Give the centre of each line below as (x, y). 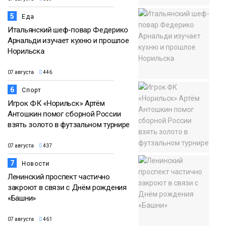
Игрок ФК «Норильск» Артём (56, 103)
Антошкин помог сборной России (64, 114)
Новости (36, 163)
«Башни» (22, 198)
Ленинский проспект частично (59, 177)
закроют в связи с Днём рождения (67, 187)
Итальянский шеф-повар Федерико (68, 30)
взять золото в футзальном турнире (69, 124)
